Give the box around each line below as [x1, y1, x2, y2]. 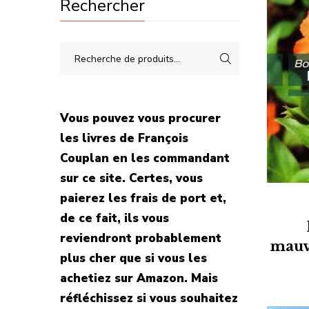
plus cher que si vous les [60, 250, 207, 266]
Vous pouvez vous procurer [60, 110, 221, 126]
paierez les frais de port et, [60, 190, 226, 206]
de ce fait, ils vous [60, 210, 169, 226]
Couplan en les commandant [60, 150, 230, 166]
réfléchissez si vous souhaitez [60, 290, 238, 306]
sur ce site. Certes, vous [60, 170, 203, 186]
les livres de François [60, 130, 188, 146]
